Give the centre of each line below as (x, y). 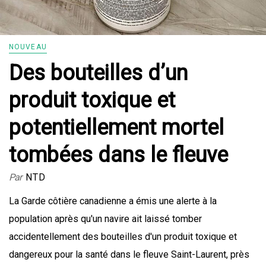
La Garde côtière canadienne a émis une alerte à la (113, 201)
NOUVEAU (28, 47)
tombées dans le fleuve (118, 155)
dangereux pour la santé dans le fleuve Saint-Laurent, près (129, 255)
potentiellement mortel (116, 128)
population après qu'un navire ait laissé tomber (105, 219)
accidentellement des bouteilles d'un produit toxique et (123, 237)
